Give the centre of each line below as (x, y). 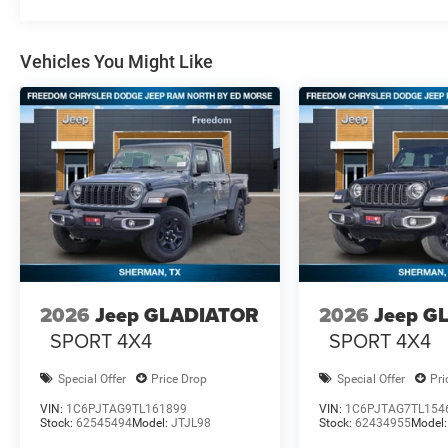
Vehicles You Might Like (116, 61)
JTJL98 (191, 423)
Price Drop (179, 378)
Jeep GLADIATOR (177, 314)
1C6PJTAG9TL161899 (126, 409)
